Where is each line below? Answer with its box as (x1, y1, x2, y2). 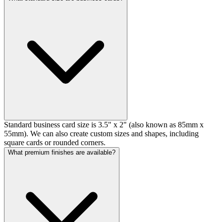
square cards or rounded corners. (4, 138, 106, 147)
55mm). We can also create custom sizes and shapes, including (4, 129, 199, 138)
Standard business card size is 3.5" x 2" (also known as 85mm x (4, 120, 204, 129)
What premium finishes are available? (8, 149, 115, 157)
